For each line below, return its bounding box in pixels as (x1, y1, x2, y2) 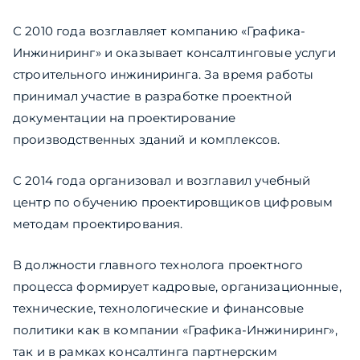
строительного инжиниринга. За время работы (13, 67, 314, 83)
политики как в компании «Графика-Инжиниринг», (13, 322, 337, 338)
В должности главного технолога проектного (13, 257, 304, 273)
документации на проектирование (13, 110, 236, 126)
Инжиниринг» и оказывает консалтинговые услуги (13, 45, 336, 61)
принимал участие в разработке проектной (13, 88, 292, 104)
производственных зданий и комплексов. (13, 132, 280, 148)
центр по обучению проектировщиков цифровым (13, 194, 333, 211)
